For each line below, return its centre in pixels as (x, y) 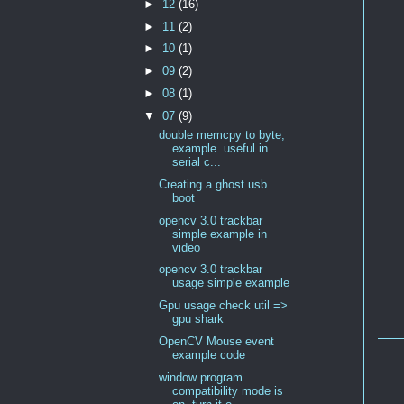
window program (200, 377)
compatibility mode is (227, 390)
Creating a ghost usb (212, 184)
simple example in (219, 234)
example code (208, 354)
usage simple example (230, 283)
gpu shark (197, 319)
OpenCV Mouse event (216, 341)
